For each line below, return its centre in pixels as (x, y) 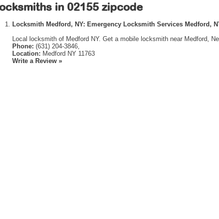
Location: (26, 54)
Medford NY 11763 (68, 54)
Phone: (23, 46)
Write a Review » (37, 61)
